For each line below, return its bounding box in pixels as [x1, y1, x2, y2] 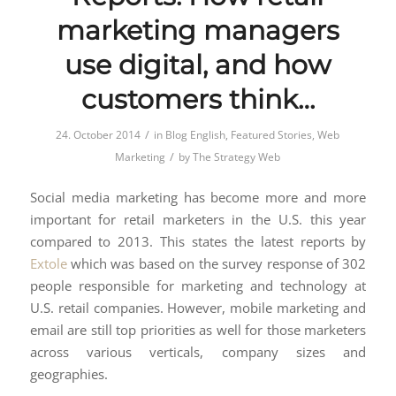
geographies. [29, 364, 108, 383]
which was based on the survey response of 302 [66, 254, 367, 272]
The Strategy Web [193, 148, 281, 164]
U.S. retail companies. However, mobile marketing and [29, 298, 367, 316]
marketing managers [56, 13, 339, 47]
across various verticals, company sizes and [29, 342, 367, 361]
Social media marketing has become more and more [29, 187, 367, 206]
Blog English [165, 126, 226, 142]
